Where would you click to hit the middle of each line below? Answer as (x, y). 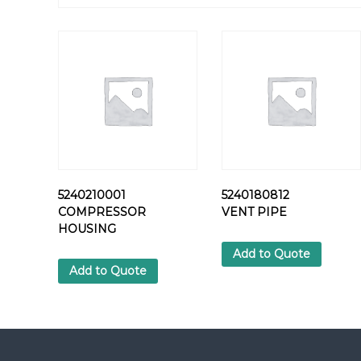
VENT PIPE (255, 212)
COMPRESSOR (102, 212)
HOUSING (87, 228)
